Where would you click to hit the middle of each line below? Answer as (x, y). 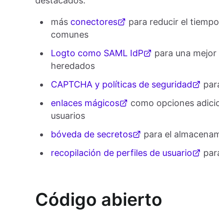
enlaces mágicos (85, 103)
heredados (73, 66)
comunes (70, 35)
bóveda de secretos (92, 134)
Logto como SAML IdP (97, 53)
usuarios (68, 116)
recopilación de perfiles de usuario (121, 153)
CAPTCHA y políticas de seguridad (121, 85)
